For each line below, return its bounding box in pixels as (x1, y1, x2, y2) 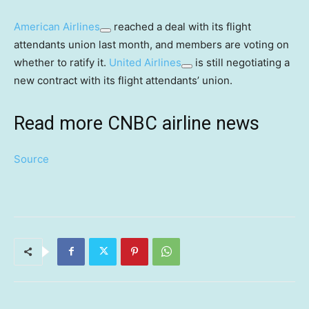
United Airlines (109, 55, 181, 69)
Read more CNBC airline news (14, 112, 259, 134)
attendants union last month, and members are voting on (14, 37, 289, 51)
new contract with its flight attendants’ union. (14, 73, 232, 87)
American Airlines (14, 19, 100, 33)
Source (14, 152, 49, 166)
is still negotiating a (192, 55, 290, 69)
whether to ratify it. (14, 55, 109, 69)
